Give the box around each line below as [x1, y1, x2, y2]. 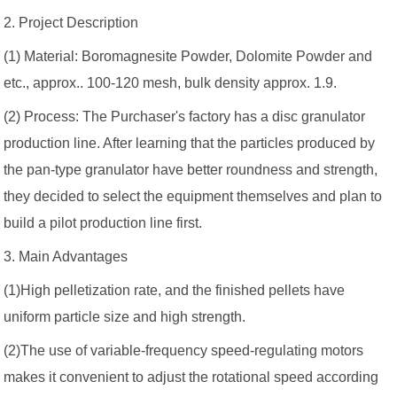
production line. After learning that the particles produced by [4, 136, 376, 152]
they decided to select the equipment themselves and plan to [4, 189, 383, 205]
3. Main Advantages [4, 249, 128, 265]
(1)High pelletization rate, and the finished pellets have [4, 283, 346, 299]
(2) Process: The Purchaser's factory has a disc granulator [4, 109, 366, 125]
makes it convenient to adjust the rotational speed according [4, 370, 379, 385]
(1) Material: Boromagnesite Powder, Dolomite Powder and [4, 49, 373, 65]
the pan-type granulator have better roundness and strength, [4, 162, 378, 178]
